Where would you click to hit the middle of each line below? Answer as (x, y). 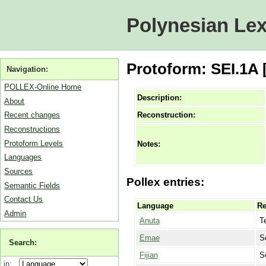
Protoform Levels (34, 143)
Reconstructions (32, 129)
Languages (23, 157)
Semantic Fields (32, 185)
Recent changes (32, 115)
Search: (23, 242)
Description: (159, 98)
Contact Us (24, 199)
